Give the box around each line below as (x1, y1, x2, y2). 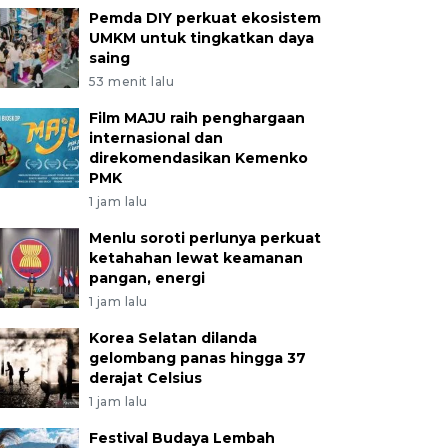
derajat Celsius (88, 369, 202, 387)
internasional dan (88, 129, 223, 147)
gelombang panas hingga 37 (88, 349, 306, 367)
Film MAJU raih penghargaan (88, 109, 305, 127)
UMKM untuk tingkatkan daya (88, 29, 314, 47)
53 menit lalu (88, 74, 175, 89)
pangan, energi (88, 269, 205, 287)
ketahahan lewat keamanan (88, 249, 303, 267)
